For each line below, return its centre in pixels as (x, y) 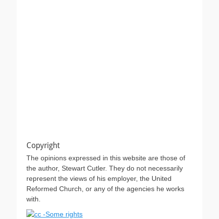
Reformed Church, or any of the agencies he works (105, 188)
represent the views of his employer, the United (99, 178)
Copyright (43, 145)
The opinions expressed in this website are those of (106, 158)
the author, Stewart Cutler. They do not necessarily (105, 168)
